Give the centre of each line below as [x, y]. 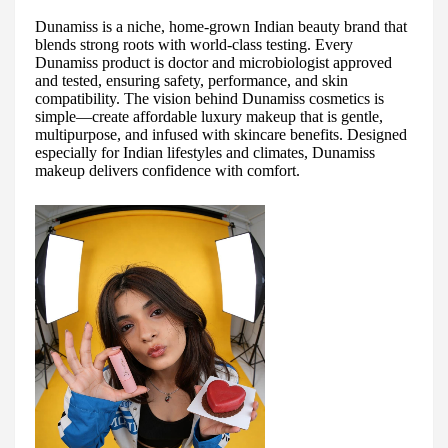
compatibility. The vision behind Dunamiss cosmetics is [209, 99]
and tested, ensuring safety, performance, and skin [191, 81]
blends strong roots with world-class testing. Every [194, 45]
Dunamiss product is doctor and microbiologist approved [213, 63]
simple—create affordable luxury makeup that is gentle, [209, 117]
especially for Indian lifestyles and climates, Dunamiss [205, 153]
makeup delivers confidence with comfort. [167, 171]
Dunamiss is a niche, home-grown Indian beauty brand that [221, 27]
